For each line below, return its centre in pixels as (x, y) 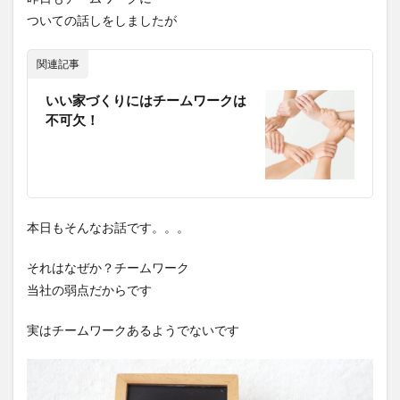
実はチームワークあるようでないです (133, 330)
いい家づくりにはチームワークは (146, 100)
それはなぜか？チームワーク (108, 268)
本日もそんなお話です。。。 (108, 228)
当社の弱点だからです (89, 290)
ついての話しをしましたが (102, 21)
